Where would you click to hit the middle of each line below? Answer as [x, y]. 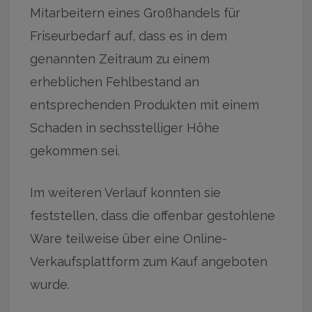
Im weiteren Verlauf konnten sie [126, 192]
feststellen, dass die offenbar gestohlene [153, 215]
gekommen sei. [75, 150]
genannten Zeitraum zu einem [120, 58]
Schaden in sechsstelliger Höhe [125, 127]
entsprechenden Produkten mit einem [145, 104]
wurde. [50, 284]
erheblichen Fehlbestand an [115, 81]
